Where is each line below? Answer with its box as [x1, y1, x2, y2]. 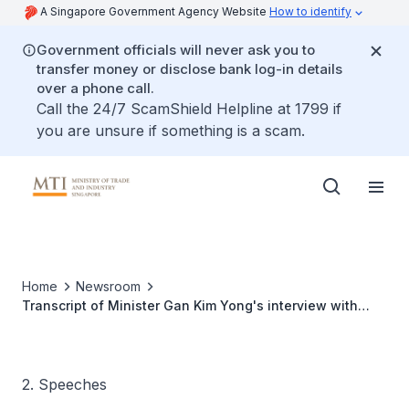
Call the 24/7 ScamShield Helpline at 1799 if [37, 100, 341, 118]
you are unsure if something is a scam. [37, 121, 305, 140]
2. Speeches [22, 375, 107, 393]
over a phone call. [37, 79, 154, 97]
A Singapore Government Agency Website [40, 5, 269, 18]
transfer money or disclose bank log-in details [37, 60, 342, 78]
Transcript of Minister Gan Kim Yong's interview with [22, 298, 358, 313]
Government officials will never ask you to [37, 41, 315, 58]
